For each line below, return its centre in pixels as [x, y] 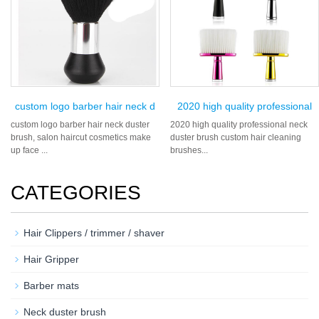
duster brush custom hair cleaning [236, 137]
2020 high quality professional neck [239, 124]
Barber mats [51, 285]
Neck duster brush [65, 312]
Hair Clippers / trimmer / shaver [94, 232]
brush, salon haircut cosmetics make [81, 137]
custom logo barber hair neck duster [80, 124]
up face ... [29, 150]
